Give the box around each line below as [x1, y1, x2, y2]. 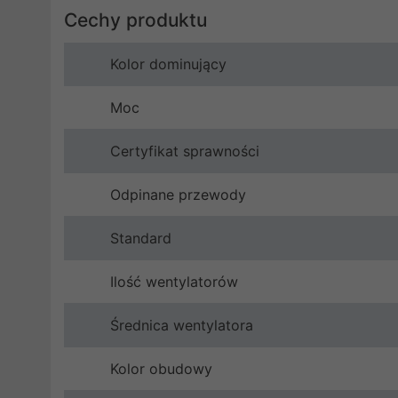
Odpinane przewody [110, 186, 246, 204]
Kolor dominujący [110, 55, 227, 74]
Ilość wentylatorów [110, 273, 238, 291]
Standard [110, 229, 171, 248]
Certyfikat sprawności [110, 142, 259, 161]
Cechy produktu [64, 9, 207, 32]
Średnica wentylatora [110, 316, 253, 335]
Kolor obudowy [110, 360, 212, 378]
